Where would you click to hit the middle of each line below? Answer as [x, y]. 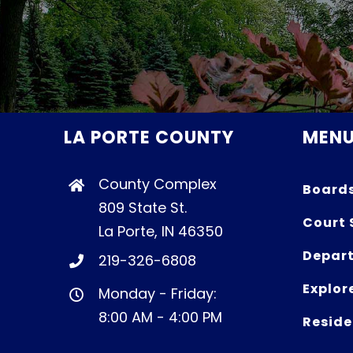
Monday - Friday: [157, 294]
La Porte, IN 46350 [160, 232]
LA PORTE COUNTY [149, 138]
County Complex [157, 184]
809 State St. [142, 208]
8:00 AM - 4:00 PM [160, 318]
